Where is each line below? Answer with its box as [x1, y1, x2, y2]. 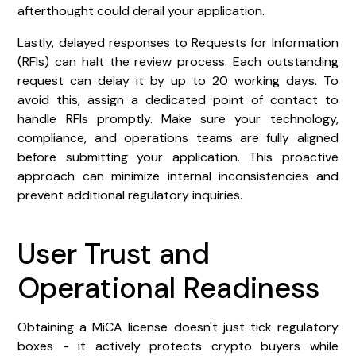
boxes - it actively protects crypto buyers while [17, 337, 339, 354]
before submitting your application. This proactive [17, 148, 339, 165]
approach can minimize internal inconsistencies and [17, 167, 339, 184]
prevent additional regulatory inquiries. [17, 186, 243, 203]
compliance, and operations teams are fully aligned [17, 129, 339, 146]
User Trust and [17, 234, 211, 273]
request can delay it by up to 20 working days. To [17, 72, 339, 89]
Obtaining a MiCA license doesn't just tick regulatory [17, 318, 339, 335]
